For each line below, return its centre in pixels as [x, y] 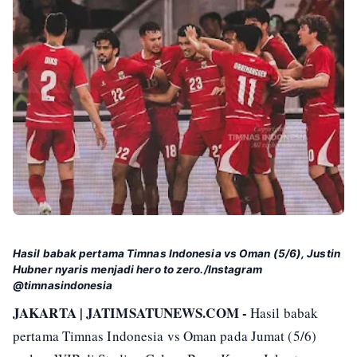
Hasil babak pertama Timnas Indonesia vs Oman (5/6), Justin [177, 253]
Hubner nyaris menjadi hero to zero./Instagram [138, 269]
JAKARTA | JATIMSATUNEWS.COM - [130, 313]
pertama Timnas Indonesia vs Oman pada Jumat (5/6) [165, 336]
